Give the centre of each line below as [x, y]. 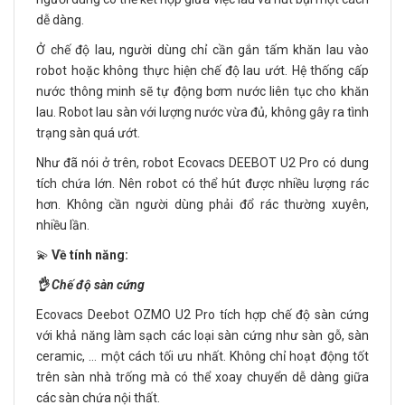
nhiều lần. [63, 226]
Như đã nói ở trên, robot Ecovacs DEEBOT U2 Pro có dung [202, 163]
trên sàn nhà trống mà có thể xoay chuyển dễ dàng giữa [202, 377]
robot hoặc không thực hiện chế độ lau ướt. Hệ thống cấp [202, 71]
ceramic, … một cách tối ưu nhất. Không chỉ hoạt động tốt [202, 357]
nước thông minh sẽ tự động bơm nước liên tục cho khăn [202, 92]
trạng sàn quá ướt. [88, 133]
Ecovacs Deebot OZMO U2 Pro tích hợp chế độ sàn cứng [202, 315]
